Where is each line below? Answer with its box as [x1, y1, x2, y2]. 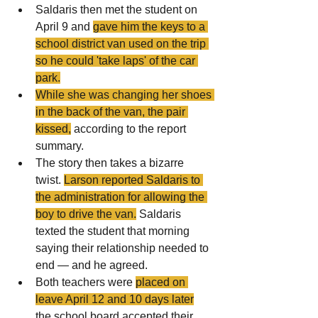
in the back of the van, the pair [35, 105, 188, 118]
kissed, [35, 122, 71, 135]
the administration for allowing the [35, 190, 207, 203]
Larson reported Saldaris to [64, 173, 203, 186]
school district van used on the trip [35, 37, 209, 50]
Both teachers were [35, 275, 136, 288]
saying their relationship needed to [35, 241, 212, 254]
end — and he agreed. [35, 258, 148, 271]
